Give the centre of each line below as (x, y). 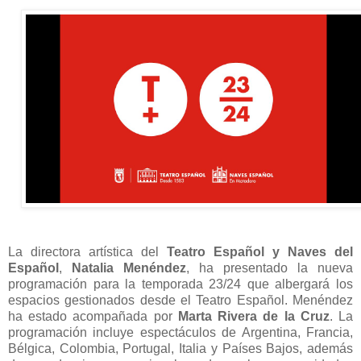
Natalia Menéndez (129, 268)
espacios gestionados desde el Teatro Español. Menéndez (180, 300)
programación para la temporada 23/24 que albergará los (180, 284)
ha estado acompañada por (93, 316)
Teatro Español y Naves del (260, 251)
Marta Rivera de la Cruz (253, 316)
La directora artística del (87, 251)
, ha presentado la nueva (270, 268)
